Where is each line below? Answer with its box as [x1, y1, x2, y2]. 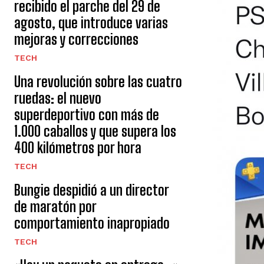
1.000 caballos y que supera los [14, 123, 176, 140]
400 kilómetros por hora [14, 139, 141, 156]
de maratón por [14, 198, 97, 215]
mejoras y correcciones [14, 31, 138, 48]
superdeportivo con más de [14, 106, 159, 123]
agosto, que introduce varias [14, 14, 168, 31]
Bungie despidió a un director [14, 181, 169, 199]
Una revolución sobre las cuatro [14, 73, 182, 90]
